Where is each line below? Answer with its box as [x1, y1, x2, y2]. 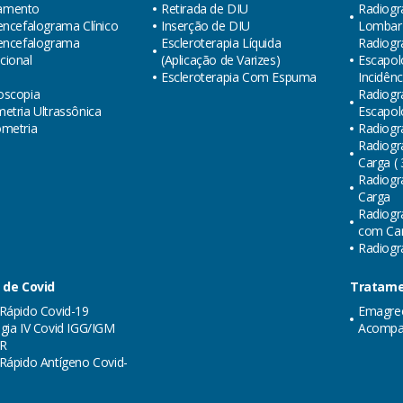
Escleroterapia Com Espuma [161, 68, 317, 85]
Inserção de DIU [161, 17, 250, 34]
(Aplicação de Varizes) [161, 51, 281, 68]
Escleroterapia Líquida [161, 34, 282, 51]
